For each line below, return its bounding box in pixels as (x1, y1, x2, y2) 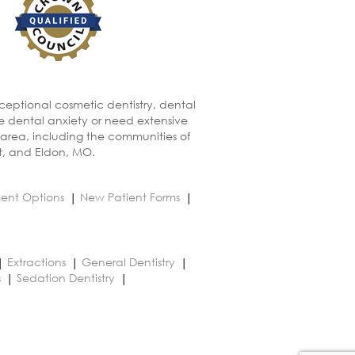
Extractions (7, 254, 66, 270)
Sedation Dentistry (17, 270, 115, 286)
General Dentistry (82, 254, 175, 270)
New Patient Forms (80, 189, 180, 205)
